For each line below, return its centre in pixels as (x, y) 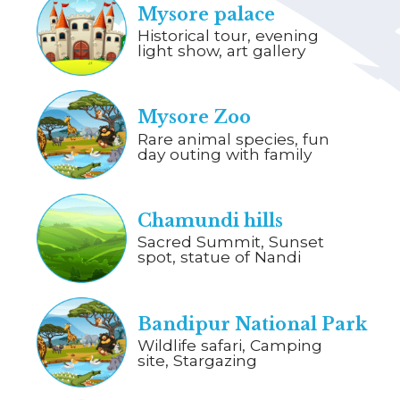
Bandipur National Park (253, 325)
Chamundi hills (211, 221)
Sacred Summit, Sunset (231, 241)
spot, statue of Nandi (220, 256)
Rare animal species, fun (234, 139)
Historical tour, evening (229, 36)
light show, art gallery (222, 51)
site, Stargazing (198, 360)
